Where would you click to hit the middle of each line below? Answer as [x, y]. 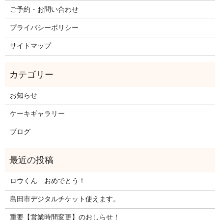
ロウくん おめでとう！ [47, 181]
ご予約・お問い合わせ [44, 10]
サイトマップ [30, 46]
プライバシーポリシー [44, 28]
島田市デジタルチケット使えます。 [65, 199]
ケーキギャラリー [37, 114]
